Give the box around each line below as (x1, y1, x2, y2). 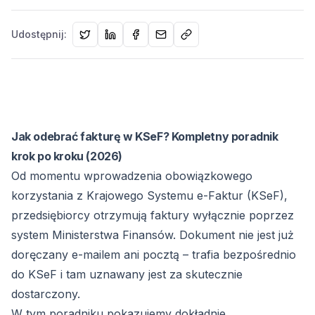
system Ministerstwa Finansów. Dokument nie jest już (11, 228, 294, 242)
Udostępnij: (11, 28, 67, 40)
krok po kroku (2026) (11, 149, 122, 163)
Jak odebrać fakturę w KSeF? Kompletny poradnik (11, 129, 278, 143)
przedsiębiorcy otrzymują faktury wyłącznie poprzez (11, 208, 294, 222)
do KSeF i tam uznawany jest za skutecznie (11, 267, 243, 281)
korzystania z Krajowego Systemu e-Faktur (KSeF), (11, 188, 288, 202)
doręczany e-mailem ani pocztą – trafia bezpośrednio (11, 247, 296, 262)
